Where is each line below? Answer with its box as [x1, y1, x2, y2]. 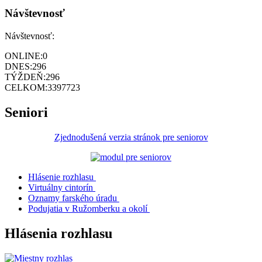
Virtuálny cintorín [28, 182, 93, 192]
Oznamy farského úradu [28, 192, 117, 203]
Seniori [5, 104, 48, 120]
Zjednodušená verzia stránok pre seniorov [54, 132, 208, 142]
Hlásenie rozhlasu [28, 171, 94, 182]
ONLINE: [5, 50, 43, 61]
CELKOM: [5, 82, 47, 92]
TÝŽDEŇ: [5, 71, 46, 82]
